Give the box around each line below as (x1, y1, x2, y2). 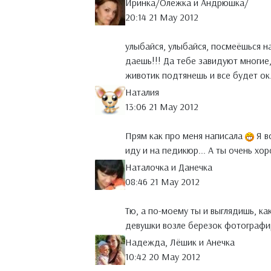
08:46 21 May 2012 (125, 175, 200, 188)
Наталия (125, 86, 159, 99)
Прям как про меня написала (125, 129, 245, 142)
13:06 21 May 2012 (125, 100, 198, 113)
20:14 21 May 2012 (125, 11, 198, 24)
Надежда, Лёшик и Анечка (125, 236, 235, 249)
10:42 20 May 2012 (125, 250, 200, 263)
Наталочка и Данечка (125, 161, 212, 174)
